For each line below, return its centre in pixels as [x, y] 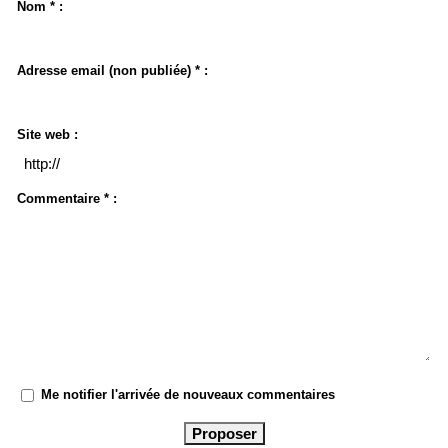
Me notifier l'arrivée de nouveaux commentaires [188, 394]
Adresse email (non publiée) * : [112, 70]
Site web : [47, 134]
